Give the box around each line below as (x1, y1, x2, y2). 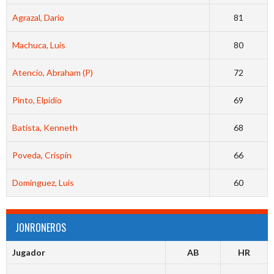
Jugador (12, 247, 45, 258)
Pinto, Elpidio (12, 95, 62, 106)
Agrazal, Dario (12, 12, 64, 23)
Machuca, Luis (12, 40, 65, 51)
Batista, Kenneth (12, 122, 78, 133)
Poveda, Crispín (12, 150, 72, 161)
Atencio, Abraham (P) (12, 67, 93, 78)
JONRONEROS (15, 220, 66, 235)
